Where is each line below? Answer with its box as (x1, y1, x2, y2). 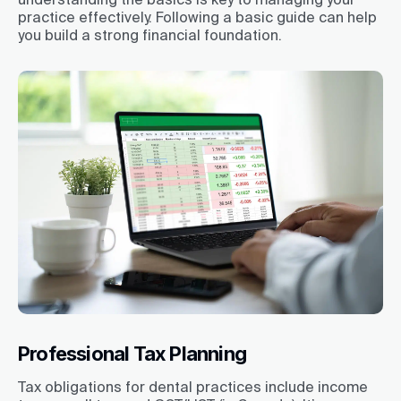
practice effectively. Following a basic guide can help (18, 8, 377, 25)
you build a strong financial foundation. (18, 26, 286, 43)
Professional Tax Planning (18, 341, 246, 365)
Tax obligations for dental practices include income (18, 379, 368, 396)
